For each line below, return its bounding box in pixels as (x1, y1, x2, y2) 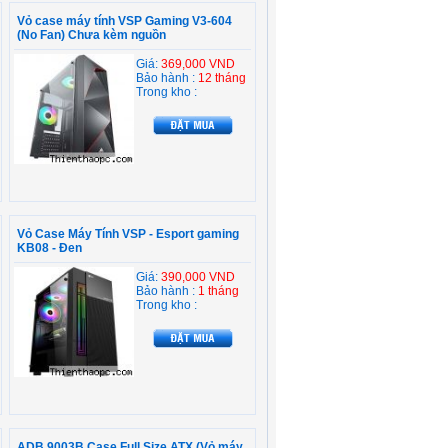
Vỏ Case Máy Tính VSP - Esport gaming (17, 227, 239, 241)
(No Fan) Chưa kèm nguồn (17, 28, 166, 42)
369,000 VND (161, 57, 235, 71)
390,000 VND (161, 270, 235, 284)
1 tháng (198, 284, 239, 298)
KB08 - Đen (17, 241, 82, 255)
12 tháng (198, 71, 246, 85)
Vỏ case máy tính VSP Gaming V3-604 (17, 14, 232, 28)
